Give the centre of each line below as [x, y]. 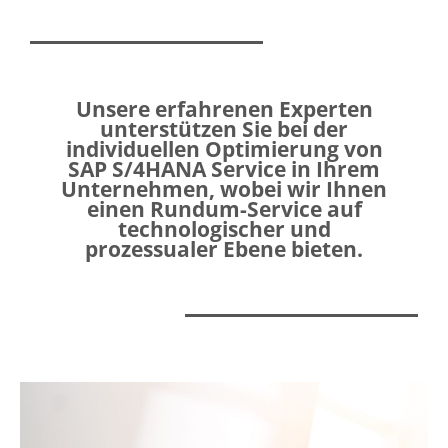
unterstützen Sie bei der [224, 128]
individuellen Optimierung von [224, 148]
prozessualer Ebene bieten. [224, 248]
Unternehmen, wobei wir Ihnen [224, 188]
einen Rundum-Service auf [224, 208]
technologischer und [224, 228]
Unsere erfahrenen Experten [224, 108]
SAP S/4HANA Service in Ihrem [224, 168]
